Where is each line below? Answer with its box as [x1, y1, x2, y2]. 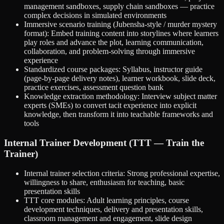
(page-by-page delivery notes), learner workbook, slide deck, [24, 74, 215, 83]
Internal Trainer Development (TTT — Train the [4, 137, 204, 148]
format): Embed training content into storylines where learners [24, 29, 218, 38]
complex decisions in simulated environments [24, 11, 166, 20]
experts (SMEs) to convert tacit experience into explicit [24, 101, 196, 110]
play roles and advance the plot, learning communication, [24, 38, 203, 47]
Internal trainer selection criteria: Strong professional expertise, [24, 168, 220, 177]
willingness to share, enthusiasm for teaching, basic [24, 177, 184, 186]
